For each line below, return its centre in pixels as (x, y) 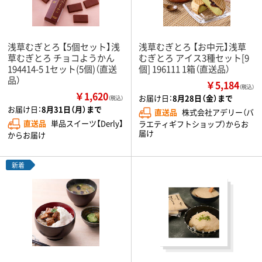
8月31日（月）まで (72, 109)
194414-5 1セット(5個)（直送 (62, 69)
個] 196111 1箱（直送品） (184, 69)
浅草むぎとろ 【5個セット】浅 (64, 46)
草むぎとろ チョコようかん (61, 58)
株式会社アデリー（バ (218, 112)
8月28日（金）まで (203, 98)
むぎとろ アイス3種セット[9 (194, 58)
